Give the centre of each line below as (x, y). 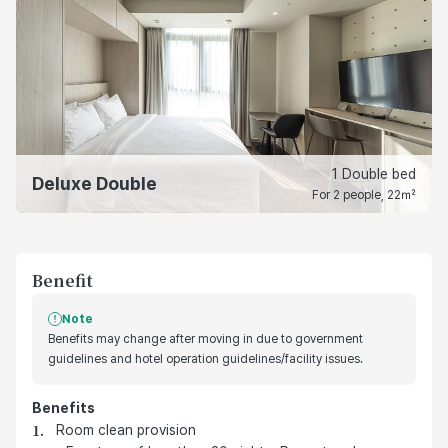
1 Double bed (374, 174)
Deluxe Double (94, 184)
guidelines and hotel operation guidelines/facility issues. (205, 359)
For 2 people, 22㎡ (364, 195)
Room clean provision (126, 430)
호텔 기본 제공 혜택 (93, 426)
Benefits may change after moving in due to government (205, 339)
